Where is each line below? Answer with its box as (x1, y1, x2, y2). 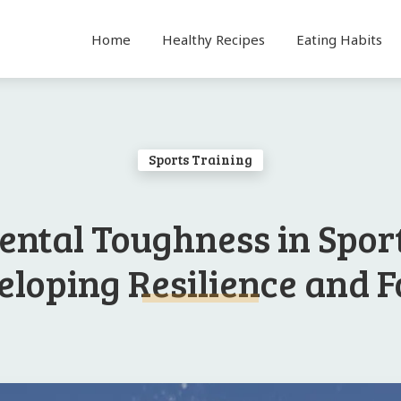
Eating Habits (295, 30, 382, 48)
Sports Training (149, 150, 252, 168)
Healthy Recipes (161, 30, 265, 48)
